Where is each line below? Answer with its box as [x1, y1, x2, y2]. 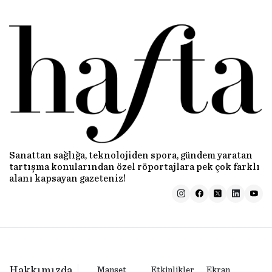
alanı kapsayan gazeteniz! [9, 173, 126, 183]
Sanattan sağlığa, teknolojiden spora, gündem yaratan [9, 150, 253, 160]
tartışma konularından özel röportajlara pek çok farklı [9, 161, 260, 172]
